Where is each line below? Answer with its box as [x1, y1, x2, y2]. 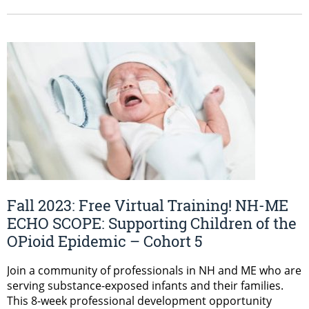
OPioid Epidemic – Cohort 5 [7, 230, 203, 251]
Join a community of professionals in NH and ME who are [7, 262, 301, 278]
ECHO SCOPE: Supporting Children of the [7, 212, 297, 233]
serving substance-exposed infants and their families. [7, 277, 283, 293]
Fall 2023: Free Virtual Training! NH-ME [7, 195, 288, 215]
